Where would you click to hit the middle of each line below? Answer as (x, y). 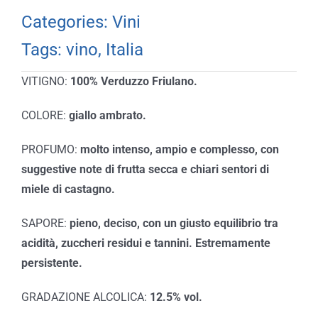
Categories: (66, 22)
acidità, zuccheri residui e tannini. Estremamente (146, 243)
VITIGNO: (45, 82)
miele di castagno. (68, 190)
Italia (124, 50)
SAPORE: (45, 224)
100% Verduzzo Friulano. (133, 82)
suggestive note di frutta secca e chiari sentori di (145, 170)
